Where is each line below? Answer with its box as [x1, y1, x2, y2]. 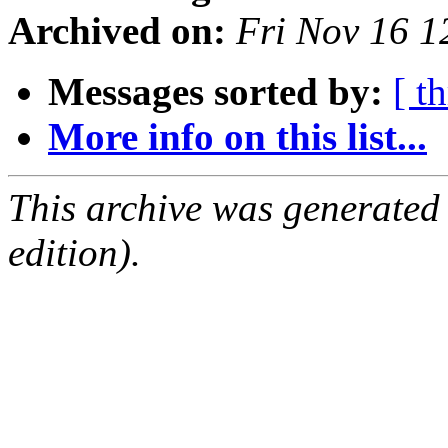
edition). [8, 231, 141, 275]
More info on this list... [48, 115, 427, 159]
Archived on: [8, 9, 226, 53]
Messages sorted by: [48, 70, 383, 114]
